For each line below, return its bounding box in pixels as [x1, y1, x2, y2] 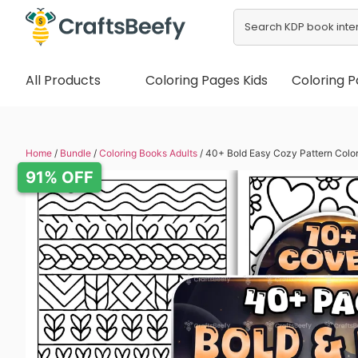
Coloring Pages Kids [145, 70, 268, 89]
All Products [26, 70, 101, 89]
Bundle [60, 147, 91, 160]
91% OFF [26, 168, 93, 188]
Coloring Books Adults [99, 147, 197, 160]
